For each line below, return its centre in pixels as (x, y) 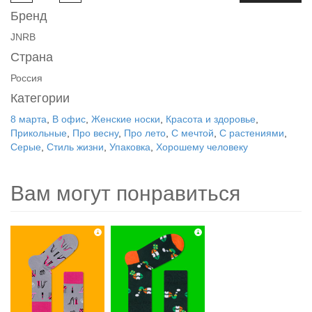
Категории (40, 98)
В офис (69, 119)
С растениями (252, 133)
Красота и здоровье (211, 119)
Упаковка (130, 147)
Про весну (95, 133)
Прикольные (39, 133)
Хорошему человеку (202, 147)
